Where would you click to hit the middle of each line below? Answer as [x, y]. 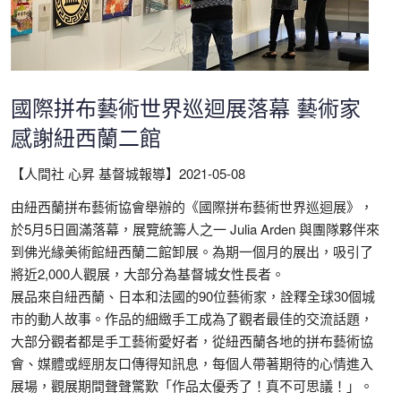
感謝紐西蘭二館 [86, 137]
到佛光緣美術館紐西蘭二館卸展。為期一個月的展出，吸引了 [192, 251]
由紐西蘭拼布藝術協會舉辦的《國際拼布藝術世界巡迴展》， [192, 206]
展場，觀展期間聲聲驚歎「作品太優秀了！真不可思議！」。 [192, 385]
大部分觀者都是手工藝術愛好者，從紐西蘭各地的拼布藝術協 [192, 341]
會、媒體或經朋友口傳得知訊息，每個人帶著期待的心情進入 [192, 363]
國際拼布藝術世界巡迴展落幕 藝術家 [186, 107]
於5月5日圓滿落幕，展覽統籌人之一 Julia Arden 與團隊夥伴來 [195, 229]
